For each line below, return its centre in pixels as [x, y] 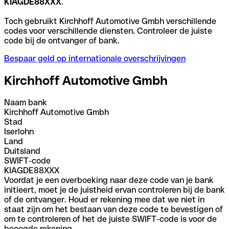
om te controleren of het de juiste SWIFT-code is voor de [110, 219]
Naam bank [26, 102]
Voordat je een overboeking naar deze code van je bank [109, 180]
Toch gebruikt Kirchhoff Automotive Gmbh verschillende [110, 21]
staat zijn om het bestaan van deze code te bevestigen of [113, 209]
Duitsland [22, 151]
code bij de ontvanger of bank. [62, 40]
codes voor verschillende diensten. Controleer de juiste [108, 31]
